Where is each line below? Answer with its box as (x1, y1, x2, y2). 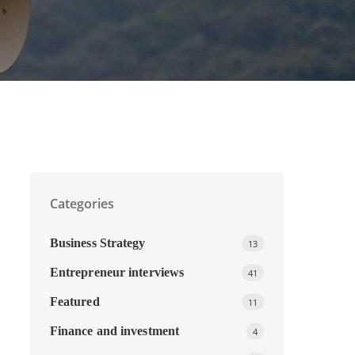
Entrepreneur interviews (49, 265, 185, 279)
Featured (49, 295, 100, 308)
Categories (49, 195, 114, 212)
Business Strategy (49, 236, 146, 250)
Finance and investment (49, 324, 180, 338)
